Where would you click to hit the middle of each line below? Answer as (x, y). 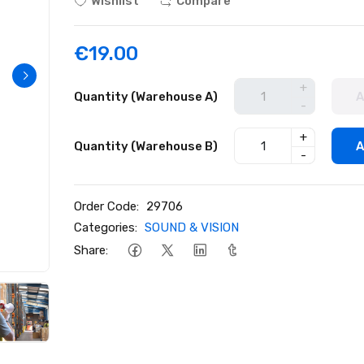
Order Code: (107, 206)
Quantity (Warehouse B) (146, 146)
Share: (91, 250)
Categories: (106, 227)
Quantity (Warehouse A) (146, 96)
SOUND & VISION (192, 227)
